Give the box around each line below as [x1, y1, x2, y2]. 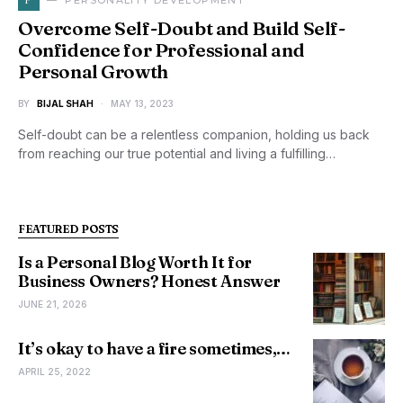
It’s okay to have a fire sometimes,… [18, 338, 291, 359]
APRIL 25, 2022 [18, 366, 91, 377]
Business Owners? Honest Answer [18, 271, 281, 291]
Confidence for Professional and [18, 39, 305, 61]
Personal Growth [18, 60, 168, 83]
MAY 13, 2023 [111, 98, 174, 109]
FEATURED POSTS [18, 222, 120, 236]
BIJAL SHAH [37, 98, 94, 109]
